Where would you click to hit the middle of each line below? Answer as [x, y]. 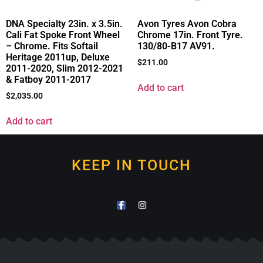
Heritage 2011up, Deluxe [58, 57]
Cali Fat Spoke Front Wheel [63, 35]
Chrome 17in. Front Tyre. [190, 35]
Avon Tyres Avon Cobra [187, 23]
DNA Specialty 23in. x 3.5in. [64, 23]
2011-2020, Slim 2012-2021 [65, 68]
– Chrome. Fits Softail [52, 46]
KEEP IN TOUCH [131, 166]
